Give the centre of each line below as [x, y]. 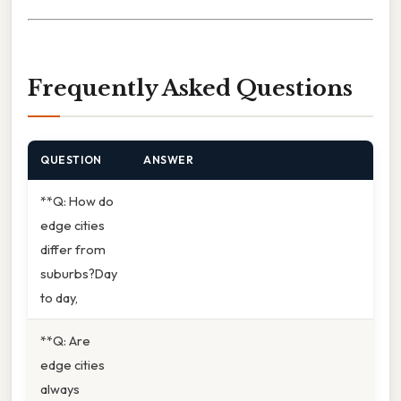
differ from [73, 249]
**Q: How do [77, 200]
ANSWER [169, 159]
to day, [59, 297]
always [60, 388]
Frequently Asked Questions [190, 88]
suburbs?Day [79, 273]
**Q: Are [65, 340]
